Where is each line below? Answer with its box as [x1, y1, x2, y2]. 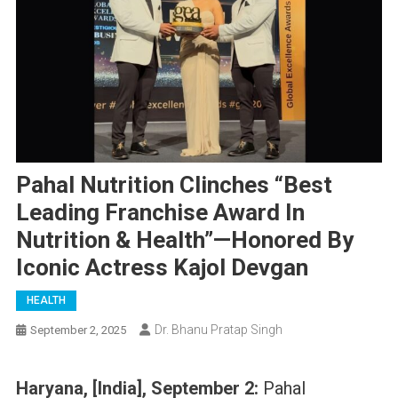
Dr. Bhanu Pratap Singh [154, 322, 283, 337]
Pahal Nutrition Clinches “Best [15, 171, 332, 198]
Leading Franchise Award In [15, 198, 305, 226]
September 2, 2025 [29, 322, 126, 337]
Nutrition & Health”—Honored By [15, 226, 354, 253]
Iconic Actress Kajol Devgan [15, 253, 308, 281]
